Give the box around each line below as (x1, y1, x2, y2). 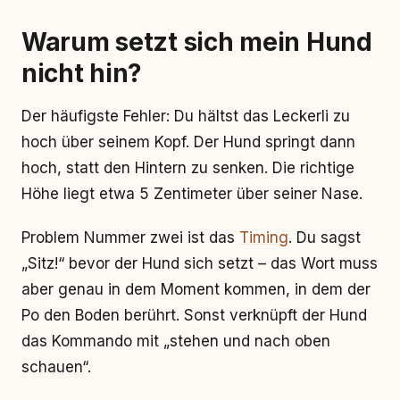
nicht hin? (21, 58, 143, 88)
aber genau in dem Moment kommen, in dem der (21, 280, 371, 298)
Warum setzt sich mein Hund (21, 27, 372, 57)
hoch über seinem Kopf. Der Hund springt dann (21, 133, 355, 151)
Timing (239, 229, 288, 246)
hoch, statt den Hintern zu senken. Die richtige (21, 159, 354, 177)
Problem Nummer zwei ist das (21, 229, 239, 246)
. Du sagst (288, 229, 361, 246)
